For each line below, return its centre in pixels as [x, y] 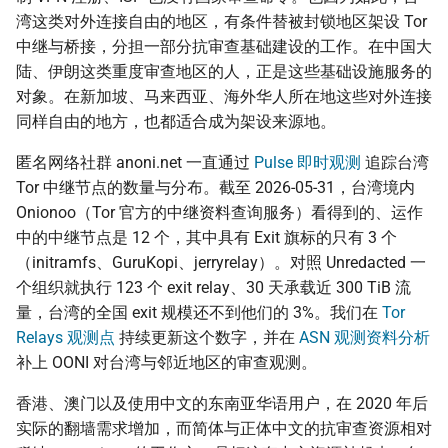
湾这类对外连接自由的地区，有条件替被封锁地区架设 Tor [221, 22]
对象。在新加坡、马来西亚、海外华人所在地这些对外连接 [224, 97]
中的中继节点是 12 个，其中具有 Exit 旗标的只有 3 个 [206, 238]
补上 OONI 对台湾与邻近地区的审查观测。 [166, 363]
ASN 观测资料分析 [364, 338]
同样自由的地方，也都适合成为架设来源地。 [176, 122]
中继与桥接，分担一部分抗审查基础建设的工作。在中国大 [224, 47]
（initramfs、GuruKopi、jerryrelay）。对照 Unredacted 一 [221, 263]
